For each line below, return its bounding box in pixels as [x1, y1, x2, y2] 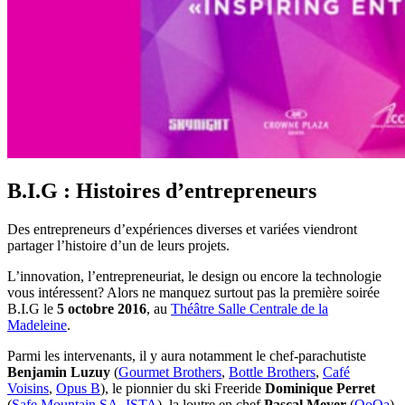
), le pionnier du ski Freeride [100, 381, 261, 397]
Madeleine [7, 317, 67, 334]
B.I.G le [7, 301, 57, 317]
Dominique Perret [261, 381, 375, 397]
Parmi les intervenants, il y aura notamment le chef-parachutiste [7, 348, 366, 364]
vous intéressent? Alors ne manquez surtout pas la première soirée [7, 285, 380, 301]
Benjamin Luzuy [7, 364, 110, 381]
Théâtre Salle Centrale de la [171, 301, 328, 317]
